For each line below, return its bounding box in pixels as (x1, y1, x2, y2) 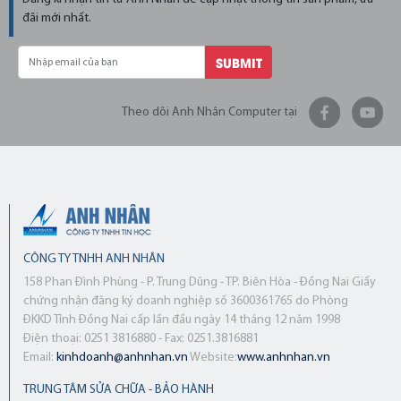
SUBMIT (215, 52, 262, 72)
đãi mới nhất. (22, 12, 91, 26)
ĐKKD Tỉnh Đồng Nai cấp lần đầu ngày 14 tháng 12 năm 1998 (23, 312, 340, 327)
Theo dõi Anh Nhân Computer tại (122, 105, 300, 119)
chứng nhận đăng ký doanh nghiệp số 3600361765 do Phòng (23, 294, 348, 308)
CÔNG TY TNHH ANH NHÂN (23, 252, 165, 266)
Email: (23, 350, 56, 364)
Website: (188, 350, 237, 364)
